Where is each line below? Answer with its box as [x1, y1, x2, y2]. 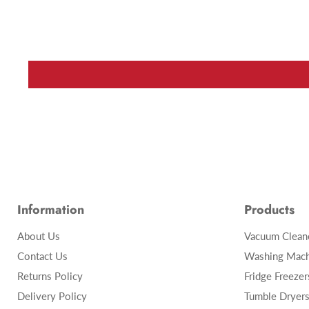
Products [243, 200, 295, 219]
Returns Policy [17, 269, 83, 282]
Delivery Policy [17, 289, 87, 302]
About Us [17, 229, 60, 242]
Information [17, 200, 84, 219]
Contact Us [17, 249, 68, 262]
